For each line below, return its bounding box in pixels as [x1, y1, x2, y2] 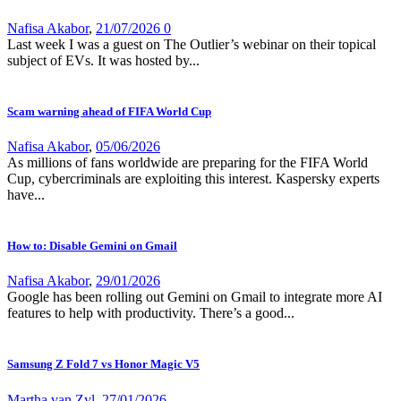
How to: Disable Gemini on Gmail [7, 239, 177, 253]
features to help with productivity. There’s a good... [7, 305, 294, 321]
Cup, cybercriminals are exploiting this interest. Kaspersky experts [7, 170, 380, 186]
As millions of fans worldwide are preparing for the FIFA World [7, 154, 368, 170]
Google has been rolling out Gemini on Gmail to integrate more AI [7, 289, 382, 305]
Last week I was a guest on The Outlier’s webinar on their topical [7, 36, 376, 52]
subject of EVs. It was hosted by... [7, 52, 200, 68]
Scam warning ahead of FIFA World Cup [7, 104, 211, 118]
